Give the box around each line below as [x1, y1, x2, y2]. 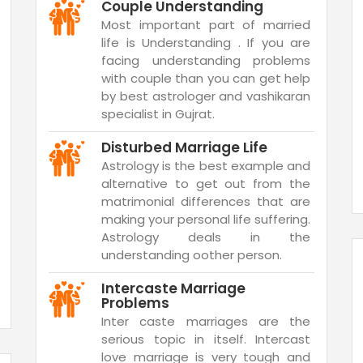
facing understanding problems [101, 52, 310, 69]
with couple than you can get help [101, 70, 310, 87]
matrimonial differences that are [101, 193, 310, 210]
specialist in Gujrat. [101, 105, 215, 122]
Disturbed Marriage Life [101, 138, 267, 157]
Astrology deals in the [101, 228, 310, 246]
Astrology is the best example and [101, 157, 310, 174]
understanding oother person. [101, 246, 282, 263]
